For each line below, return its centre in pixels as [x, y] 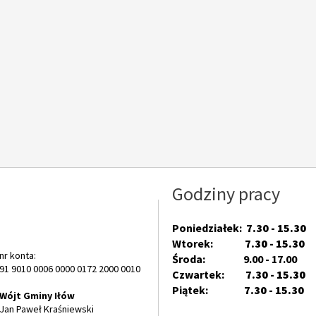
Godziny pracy [226, 194]
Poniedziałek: [209, 228]
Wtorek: [208, 243]
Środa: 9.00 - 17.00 [235, 259]
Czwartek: [209, 274]
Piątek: [208, 290]
